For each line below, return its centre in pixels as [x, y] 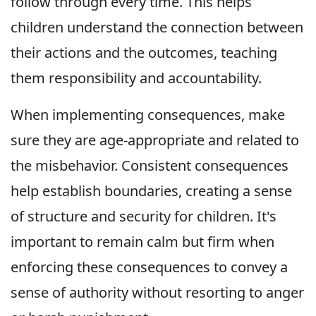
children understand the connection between [157, 27]
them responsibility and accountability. [136, 78]
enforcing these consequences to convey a [149, 267]
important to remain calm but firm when [142, 241]
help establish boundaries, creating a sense [151, 190]
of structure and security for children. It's [144, 216]
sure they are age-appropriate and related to [155, 140]
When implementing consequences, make [148, 114]
